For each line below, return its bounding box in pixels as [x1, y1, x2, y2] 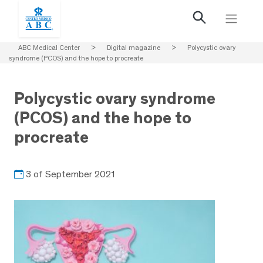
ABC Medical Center [18, 43, 80, 52]
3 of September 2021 [26, 168, 114, 180]
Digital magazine [107, 43, 160, 52]
